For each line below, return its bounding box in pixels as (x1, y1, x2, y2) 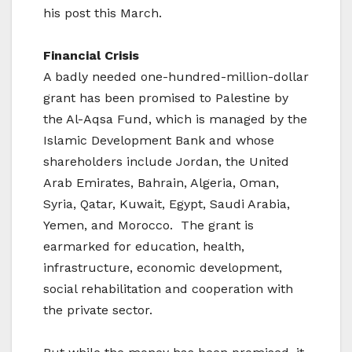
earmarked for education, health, (43, 239, 244, 255)
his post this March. (43, 5, 162, 21)
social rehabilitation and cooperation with (43, 281, 293, 297)
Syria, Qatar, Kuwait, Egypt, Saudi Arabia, (43, 196, 290, 212)
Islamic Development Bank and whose (43, 133, 274, 148)
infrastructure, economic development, (43, 260, 282, 276)
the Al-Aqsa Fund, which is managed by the (43, 112, 307, 127)
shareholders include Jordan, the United (43, 154, 289, 170)
